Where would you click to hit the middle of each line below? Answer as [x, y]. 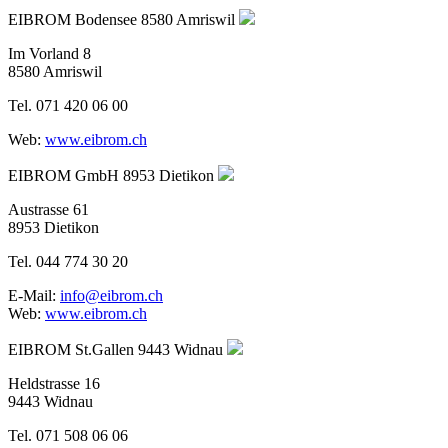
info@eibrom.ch [111, 295]
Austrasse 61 [48, 209]
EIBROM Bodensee [72, 19]
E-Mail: [34, 295]
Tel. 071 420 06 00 [68, 105]
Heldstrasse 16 [54, 383]
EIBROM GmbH [63, 175]
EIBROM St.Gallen [71, 349]
